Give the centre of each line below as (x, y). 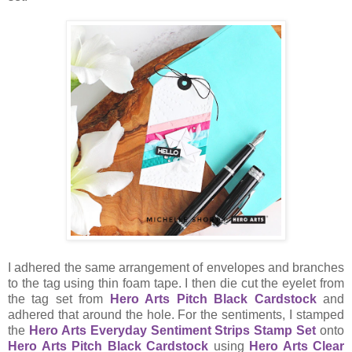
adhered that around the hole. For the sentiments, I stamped (176, 315)
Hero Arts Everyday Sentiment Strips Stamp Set (172, 331)
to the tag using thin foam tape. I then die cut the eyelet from (176, 284)
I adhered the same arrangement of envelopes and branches (176, 268)
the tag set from (59, 299)
